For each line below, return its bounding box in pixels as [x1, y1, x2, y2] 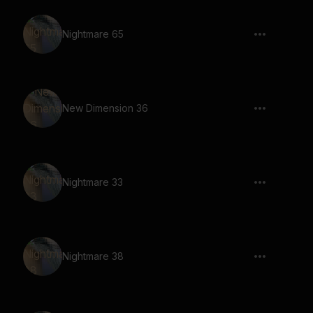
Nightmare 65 [62, 28, 124, 40]
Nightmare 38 [62, 250, 124, 262]
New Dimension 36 [62, 102, 148, 114]
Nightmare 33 [62, 176, 123, 188]
